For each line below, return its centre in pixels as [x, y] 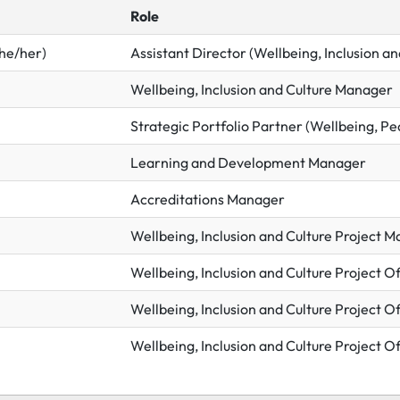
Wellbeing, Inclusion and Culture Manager [262, 90]
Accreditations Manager [208, 200]
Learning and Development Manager [248, 163]
